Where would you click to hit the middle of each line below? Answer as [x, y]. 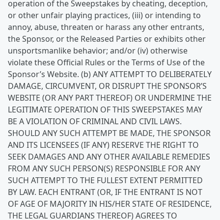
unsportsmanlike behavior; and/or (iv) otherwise [98, 51]
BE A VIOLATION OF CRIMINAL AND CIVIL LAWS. [95, 121]
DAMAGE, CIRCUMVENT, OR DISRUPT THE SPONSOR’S [107, 86]
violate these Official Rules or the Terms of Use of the [106, 62]
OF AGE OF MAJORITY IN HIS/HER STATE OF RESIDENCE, [110, 204]
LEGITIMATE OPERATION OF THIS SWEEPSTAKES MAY [105, 110]
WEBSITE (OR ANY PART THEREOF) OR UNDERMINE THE [110, 98]
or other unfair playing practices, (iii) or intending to [104, 15]
